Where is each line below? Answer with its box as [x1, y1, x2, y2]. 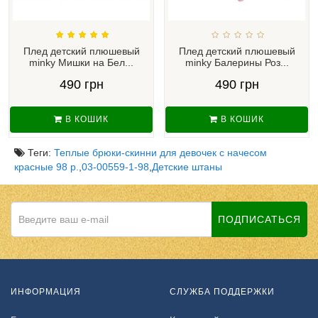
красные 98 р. [14, 160, 79, 172]
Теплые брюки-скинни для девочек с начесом [54, 146, 267, 158]
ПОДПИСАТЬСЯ [218, 213, 301, 225]
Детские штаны [152, 160, 222, 172]
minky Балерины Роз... [185, 56, 289, 68]
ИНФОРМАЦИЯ [11, 286, 81, 297]
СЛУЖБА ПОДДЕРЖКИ [170, 286, 275, 297]
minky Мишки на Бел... [29, 56, 133, 68]
